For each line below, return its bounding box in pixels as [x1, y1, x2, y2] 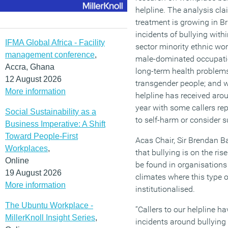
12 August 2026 [5, 74, 62, 83]
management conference [5, 50, 95, 59]
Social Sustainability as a [5, 107, 96, 116]
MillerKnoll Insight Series [5, 213, 95, 222]
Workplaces [5, 144, 48, 153]
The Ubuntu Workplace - [5, 201, 93, 210]
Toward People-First [5, 131, 78, 140]
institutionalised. [135, 184, 195, 194]
